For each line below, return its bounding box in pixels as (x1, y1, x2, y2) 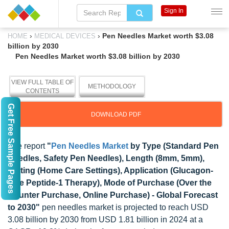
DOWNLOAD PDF (91, 111, 141, 118)
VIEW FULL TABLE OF (11, 79, 74, 86)
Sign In (164, 7, 184, 14)
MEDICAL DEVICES (32, 32, 98, 40)
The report (8, 142, 47, 150)
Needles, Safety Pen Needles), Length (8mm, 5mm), (8, 154, 204, 163)
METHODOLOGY (88, 83, 136, 90)
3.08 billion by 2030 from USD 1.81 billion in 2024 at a (8, 215, 203, 224)
